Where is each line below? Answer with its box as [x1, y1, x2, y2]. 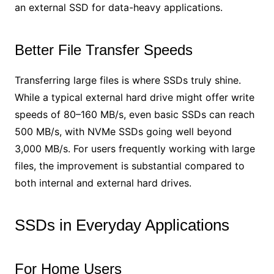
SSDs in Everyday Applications [14, 215, 229, 234]
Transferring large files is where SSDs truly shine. [14, 73, 241, 86]
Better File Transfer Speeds [14, 41, 193, 58]
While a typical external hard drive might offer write [14, 91, 254, 103]
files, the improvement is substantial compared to [14, 159, 245, 172]
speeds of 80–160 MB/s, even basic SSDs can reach [14, 108, 254, 120]
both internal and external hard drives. [14, 176, 191, 189]
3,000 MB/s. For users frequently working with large [14, 142, 255, 155]
